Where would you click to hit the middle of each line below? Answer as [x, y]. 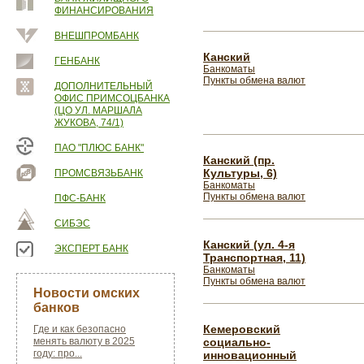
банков [56, 308]
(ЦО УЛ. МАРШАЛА [98, 110]
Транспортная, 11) [254, 258]
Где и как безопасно [80, 329]
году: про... [58, 353]
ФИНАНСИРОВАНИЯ [104, 11]
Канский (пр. [239, 160]
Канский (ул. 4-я [249, 245]
